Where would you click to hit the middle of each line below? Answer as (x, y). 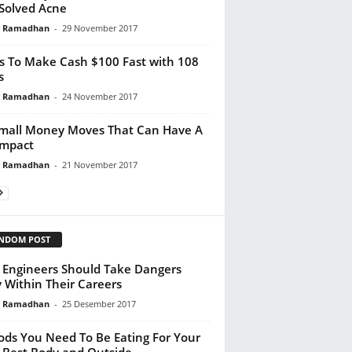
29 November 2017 (99, 27)
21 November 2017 (99, 164)
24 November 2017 (99, 96)
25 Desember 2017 (99, 303)
